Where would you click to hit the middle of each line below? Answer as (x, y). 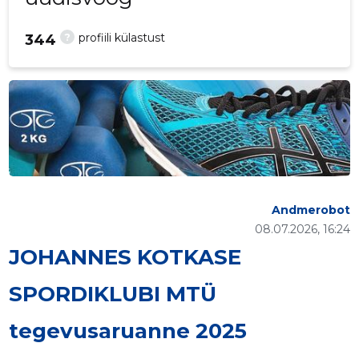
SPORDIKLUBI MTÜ (113, 294)
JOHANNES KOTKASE (125, 258)
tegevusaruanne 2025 (128, 331)
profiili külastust (122, 38)
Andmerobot (311, 210)
